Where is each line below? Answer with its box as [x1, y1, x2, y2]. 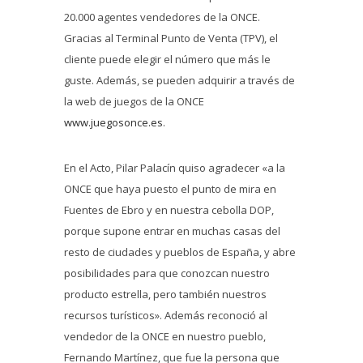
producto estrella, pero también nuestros [64, 287, 267, 301]
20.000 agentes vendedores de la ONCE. [64, 10, 260, 24]
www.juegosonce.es [64, 115, 163, 130]
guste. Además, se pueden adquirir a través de [64, 73, 295, 88]
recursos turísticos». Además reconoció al [64, 308, 267, 322]
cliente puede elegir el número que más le [64, 52, 271, 66]
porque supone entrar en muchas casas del [64, 224, 280, 238]
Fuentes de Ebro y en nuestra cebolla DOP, [64, 203, 274, 217]
